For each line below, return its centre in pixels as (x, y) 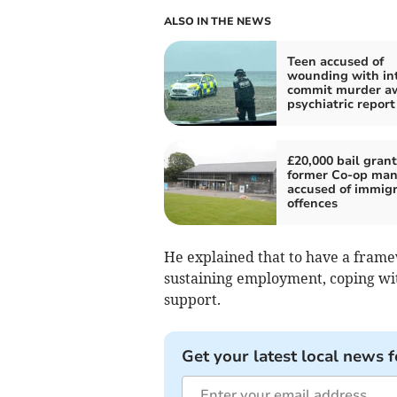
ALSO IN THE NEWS (217, 21)
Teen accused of (335, 61)
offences (312, 203)
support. (192, 299)
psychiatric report (341, 104)
